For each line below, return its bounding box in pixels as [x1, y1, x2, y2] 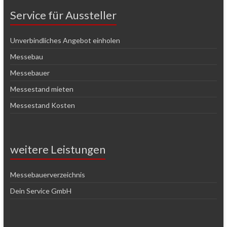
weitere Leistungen [10, 142, 105, 156]
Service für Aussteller [10, 8, 117, 22]
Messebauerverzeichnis [10, 170, 85, 179]
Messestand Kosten [10, 100, 75, 109]
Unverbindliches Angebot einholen [10, 35, 120, 45]
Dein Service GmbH [10, 186, 71, 195]
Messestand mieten [10, 84, 73, 93]
